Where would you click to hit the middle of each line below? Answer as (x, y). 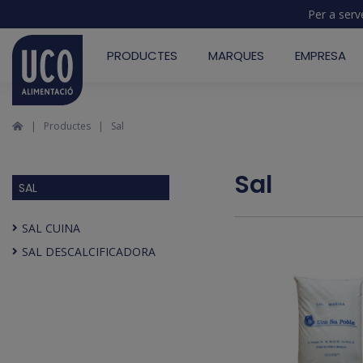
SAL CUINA (51, 228)
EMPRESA (320, 55)
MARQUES (236, 55)
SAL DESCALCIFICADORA (89, 252)
